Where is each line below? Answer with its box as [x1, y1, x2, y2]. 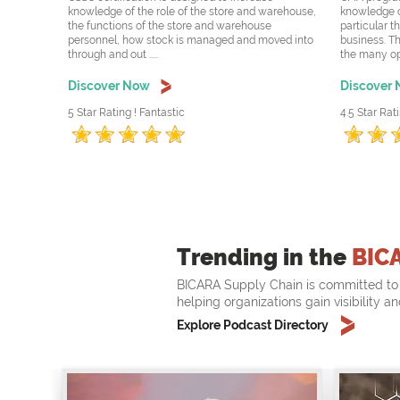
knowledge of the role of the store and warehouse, [67, 5, 316, 19]
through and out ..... [67, 48, 158, 62]
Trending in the [177, 244, 352, 271]
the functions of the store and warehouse [67, 20, 271, 33]
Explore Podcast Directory [177, 318, 329, 333]
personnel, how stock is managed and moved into [67, 34, 313, 47]
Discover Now [67, 79, 150, 94]
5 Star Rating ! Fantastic [67, 106, 185, 120]
